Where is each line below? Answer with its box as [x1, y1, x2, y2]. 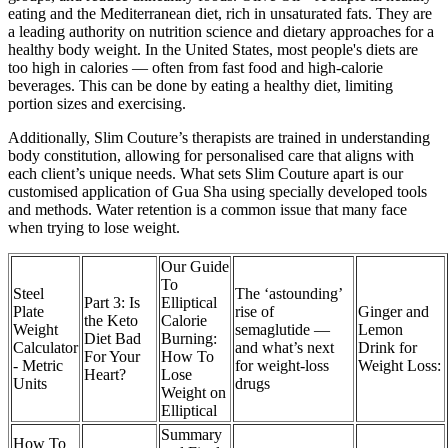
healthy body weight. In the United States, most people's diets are [8, 41, 418, 59]
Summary [161, 426, 222, 444]
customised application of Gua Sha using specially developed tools [8, 183, 427, 201]
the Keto [84, 312, 138, 330]
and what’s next [235, 339, 334, 357]
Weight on [161, 384, 226, 402]
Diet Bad [84, 330, 141, 348]
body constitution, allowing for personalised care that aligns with [8, 147, 414, 165]
